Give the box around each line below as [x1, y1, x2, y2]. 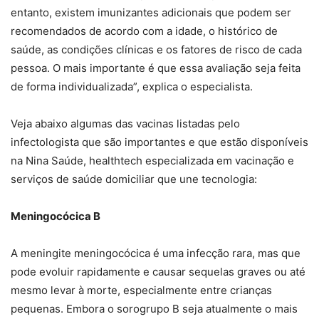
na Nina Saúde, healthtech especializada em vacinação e [11, 154, 294, 168]
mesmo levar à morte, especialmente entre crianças [11, 283, 272, 298]
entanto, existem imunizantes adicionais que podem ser [11, 6, 291, 20]
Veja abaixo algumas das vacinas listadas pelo [11, 117, 240, 131]
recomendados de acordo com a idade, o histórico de [11, 24, 278, 38]
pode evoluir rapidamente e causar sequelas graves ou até [11, 265, 305, 279]
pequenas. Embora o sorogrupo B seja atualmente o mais [11, 302, 298, 316]
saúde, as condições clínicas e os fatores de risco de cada [11, 43, 302, 57]
